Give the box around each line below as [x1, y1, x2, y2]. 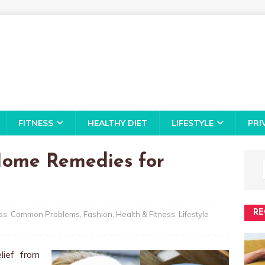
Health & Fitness [116, 209, 175, 219]
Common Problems [11, 209, 80, 219]
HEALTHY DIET [88, 118, 147, 128]
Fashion [83, 209, 112, 219]
